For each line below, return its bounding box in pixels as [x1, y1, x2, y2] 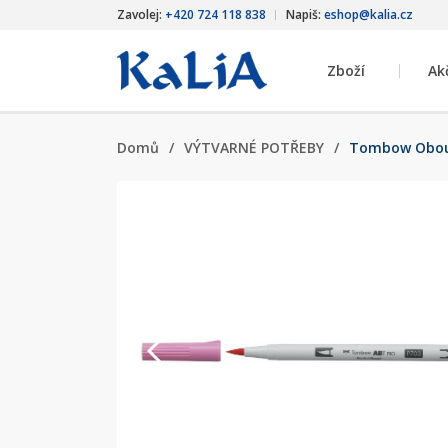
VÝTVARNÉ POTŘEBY [184, 138, 324, 157]
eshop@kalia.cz [324, 6, 413, 23]
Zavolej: [117, 6, 165, 23]
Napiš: [286, 6, 324, 23]
